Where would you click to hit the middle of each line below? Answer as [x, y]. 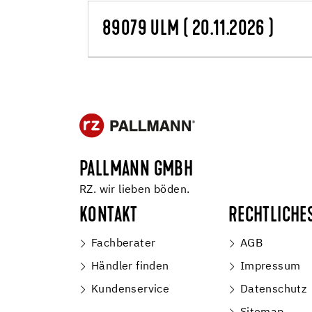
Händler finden [130, 267]
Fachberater [124, 244]
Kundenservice [131, 290]
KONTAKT [109, 217]
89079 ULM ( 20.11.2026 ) [188, 30]
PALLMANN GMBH [136, 171]
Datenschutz [273, 290]
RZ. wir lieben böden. [135, 190]
